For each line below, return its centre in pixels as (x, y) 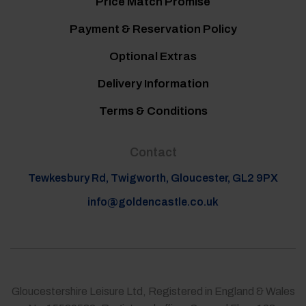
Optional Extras (153, 57)
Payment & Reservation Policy (153, 29)
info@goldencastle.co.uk (153, 201)
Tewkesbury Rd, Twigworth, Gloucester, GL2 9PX (153, 178)
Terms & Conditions (153, 111)
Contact (153, 152)
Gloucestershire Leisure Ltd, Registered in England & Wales (153, 291)
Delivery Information (153, 84)
